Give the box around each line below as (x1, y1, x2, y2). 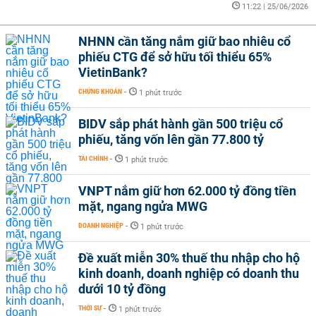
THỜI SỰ (78, 304, 102, 312)
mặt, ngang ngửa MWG (78, 199, 207, 214)
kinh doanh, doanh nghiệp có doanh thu (78, 266, 299, 281)
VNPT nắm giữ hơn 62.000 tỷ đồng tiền (78, 183, 296, 198)
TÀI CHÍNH (78, 154, 108, 162)
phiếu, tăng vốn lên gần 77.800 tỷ (78, 132, 264, 147)
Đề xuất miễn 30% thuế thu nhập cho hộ (78, 250, 300, 265)
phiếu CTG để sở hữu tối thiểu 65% (78, 49, 272, 64)
